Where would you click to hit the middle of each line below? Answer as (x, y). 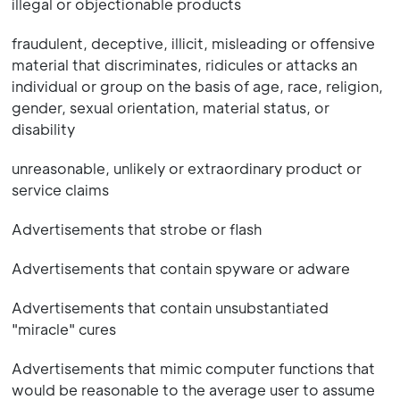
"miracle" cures (63, 329)
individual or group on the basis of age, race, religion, (197, 86)
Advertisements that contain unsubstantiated (170, 308)
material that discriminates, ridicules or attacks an (184, 65)
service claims (60, 190)
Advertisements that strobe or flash (136, 229)
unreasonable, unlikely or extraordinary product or (186, 168)
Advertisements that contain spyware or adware (180, 268)
